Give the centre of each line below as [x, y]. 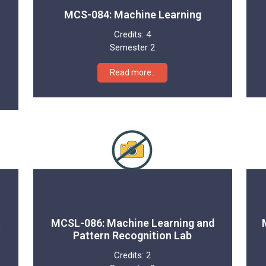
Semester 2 [133, 47]
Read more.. [133, 72]
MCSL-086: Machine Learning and [132, 223]
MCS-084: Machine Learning [132, 14]
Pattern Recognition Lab [133, 235]
